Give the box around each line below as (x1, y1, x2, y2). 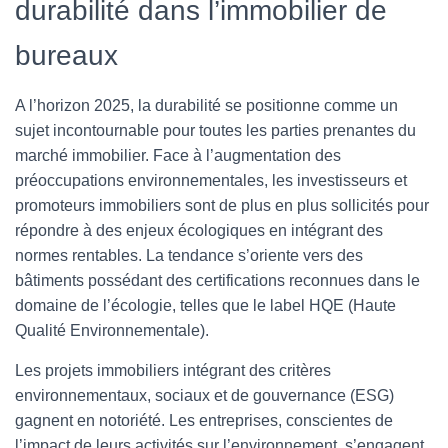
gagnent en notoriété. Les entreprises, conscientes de (15, 412, 393, 429)
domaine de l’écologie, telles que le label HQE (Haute (15, 297, 396, 314)
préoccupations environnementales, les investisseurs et (15, 172, 407, 189)
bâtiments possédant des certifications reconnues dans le (15, 272, 420, 289)
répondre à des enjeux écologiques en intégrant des (15, 222, 383, 239)
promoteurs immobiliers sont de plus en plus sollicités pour (15, 197, 429, 214)
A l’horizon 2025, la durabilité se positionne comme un (15, 97, 398, 114)
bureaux (15, 40, 118, 71)
